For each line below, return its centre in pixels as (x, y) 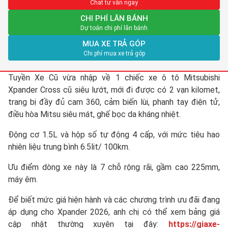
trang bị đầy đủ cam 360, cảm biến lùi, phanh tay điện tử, (114, 102)
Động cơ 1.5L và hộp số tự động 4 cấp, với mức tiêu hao (114, 135)
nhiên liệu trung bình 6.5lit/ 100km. (69, 147)
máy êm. (23, 179)
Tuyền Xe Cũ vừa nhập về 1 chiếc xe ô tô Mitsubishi (114, 78)
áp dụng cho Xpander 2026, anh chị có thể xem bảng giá (114, 212)
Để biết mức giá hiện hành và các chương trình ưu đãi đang (114, 200)
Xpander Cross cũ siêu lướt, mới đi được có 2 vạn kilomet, (114, 90)
